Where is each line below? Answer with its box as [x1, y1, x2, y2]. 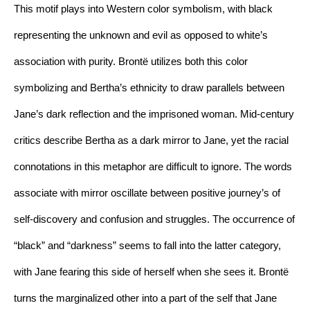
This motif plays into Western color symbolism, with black [14, 3, 273, 15]
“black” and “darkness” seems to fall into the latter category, [14, 239, 281, 251]
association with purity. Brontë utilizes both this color [14, 55, 248, 67]
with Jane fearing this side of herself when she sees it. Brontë [14, 266, 289, 277]
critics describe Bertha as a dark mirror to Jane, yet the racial [14, 134, 289, 146]
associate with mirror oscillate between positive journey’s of [14, 187, 280, 199]
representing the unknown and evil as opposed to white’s [14, 29, 268, 41]
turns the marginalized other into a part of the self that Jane [14, 292, 277, 304]
